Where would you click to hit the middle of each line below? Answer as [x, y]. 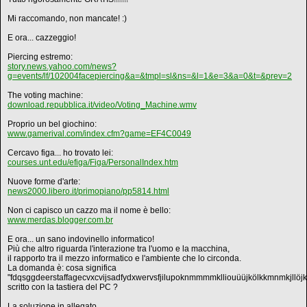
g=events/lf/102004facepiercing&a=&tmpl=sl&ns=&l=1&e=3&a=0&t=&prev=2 [150, 76]
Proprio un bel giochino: [52, 124]
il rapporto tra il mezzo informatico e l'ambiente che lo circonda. [124, 258]
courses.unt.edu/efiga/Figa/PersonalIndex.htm [93, 162]
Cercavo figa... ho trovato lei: [60, 153]
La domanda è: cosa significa [62, 268]
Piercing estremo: [40, 57]
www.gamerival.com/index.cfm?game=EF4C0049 [99, 134]
